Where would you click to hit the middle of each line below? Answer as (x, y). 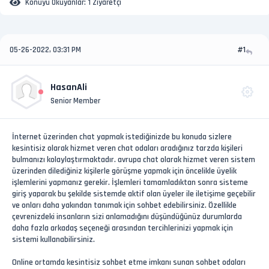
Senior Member (75, 101)
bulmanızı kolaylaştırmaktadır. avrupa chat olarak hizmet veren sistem (134, 160)
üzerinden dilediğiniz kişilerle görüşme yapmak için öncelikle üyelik (124, 171)
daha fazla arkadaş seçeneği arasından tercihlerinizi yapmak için (122, 228)
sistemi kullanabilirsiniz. (53, 240)
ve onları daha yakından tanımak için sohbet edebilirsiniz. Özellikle (124, 205)
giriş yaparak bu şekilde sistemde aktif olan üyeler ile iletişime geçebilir (134, 194)
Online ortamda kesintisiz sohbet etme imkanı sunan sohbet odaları (129, 262)
